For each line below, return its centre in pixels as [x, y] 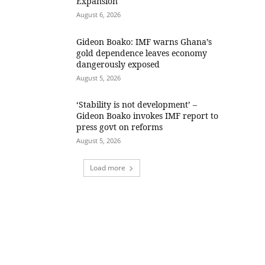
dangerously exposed [118, 64]
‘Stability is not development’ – [137, 105]
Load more [108, 168]
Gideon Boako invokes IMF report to [148, 116]
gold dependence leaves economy [142, 53]
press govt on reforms [120, 127]
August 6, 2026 [99, 14]
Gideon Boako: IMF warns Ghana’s [144, 41]
